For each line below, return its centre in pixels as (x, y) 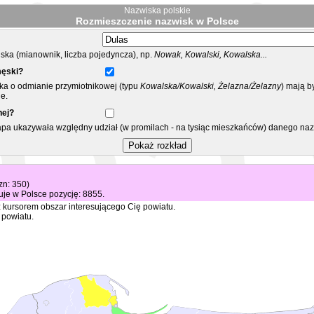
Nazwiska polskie (157, 11)
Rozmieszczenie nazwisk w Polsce (157, 21)
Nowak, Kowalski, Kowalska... (211, 55)
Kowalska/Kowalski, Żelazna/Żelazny (210, 86)
